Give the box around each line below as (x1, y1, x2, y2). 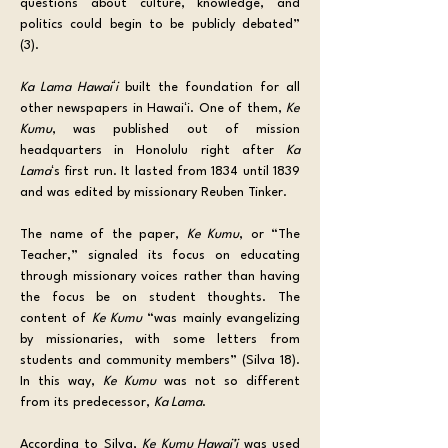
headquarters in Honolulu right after (20, 143, 286, 157)
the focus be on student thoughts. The (20, 290, 300, 304)
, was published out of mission (52, 122, 300, 136)
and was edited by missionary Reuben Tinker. (20, 185, 287, 199)
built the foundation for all (118, 80, 300, 94)
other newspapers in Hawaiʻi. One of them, (20, 101, 286, 115)
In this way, (20, 374, 103, 388)
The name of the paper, (20, 227, 187, 241)
